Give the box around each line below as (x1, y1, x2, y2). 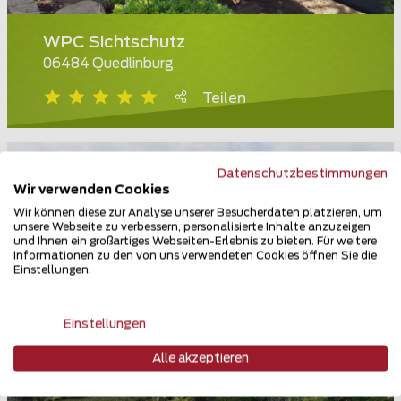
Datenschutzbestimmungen (218, 167, 388, 180)
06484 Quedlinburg (43, 57, 174, 72)
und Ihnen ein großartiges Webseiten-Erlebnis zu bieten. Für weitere (13, 235, 377, 246)
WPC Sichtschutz (43, 35, 185, 52)
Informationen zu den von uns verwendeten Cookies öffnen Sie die (13, 250, 377, 260)
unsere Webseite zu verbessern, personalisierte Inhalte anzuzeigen (13, 221, 371, 232)
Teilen (202, 91, 246, 107)
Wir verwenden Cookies (13, 183, 170, 196)
